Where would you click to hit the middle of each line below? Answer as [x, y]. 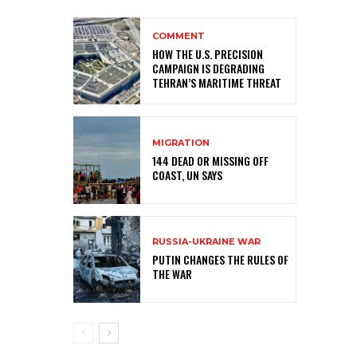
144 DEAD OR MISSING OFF [210, 160]
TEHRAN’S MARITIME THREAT [217, 83]
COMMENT [178, 36]
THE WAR [172, 273]
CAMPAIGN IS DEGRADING [208, 69]
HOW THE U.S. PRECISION [208, 54]
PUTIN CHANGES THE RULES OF [220, 259]
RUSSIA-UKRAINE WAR [206, 241]
